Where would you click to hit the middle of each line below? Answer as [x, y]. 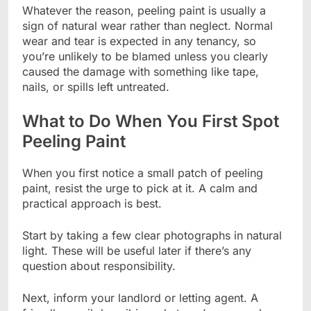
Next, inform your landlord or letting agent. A [140, 297]
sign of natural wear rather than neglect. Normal [148, 26]
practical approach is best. [92, 203]
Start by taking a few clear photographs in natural [152, 235]
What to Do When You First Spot [151, 121]
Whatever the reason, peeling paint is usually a [144, 11]
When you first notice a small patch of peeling [143, 173]
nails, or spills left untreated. [96, 87]
